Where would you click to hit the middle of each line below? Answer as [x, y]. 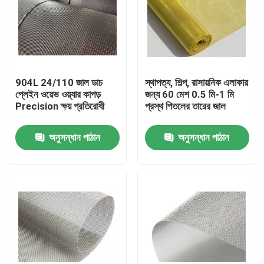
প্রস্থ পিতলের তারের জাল [185, 106]
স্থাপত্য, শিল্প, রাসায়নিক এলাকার [196, 83]
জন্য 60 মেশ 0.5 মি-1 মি [189, 95]
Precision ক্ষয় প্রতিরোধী [60, 106]
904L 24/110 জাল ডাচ [59, 83]
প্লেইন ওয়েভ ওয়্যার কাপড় [58, 95]
